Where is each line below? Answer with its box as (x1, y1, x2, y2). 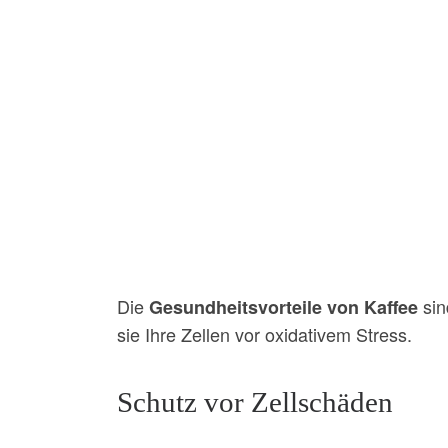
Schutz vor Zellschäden (117, 385, 393, 418)
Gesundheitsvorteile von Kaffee (149, 293, 418, 320)
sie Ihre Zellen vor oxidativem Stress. (117, 320, 412, 347)
